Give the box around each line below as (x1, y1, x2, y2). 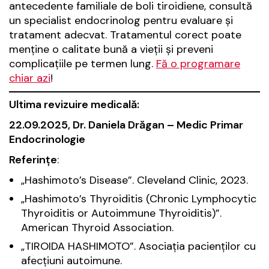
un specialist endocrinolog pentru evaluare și (9, 13, 233, 28)
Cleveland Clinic (137, 173, 216, 188)
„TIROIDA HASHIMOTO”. (21, 239, 139, 254)
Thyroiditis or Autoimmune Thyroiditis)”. (21, 206, 222, 221)
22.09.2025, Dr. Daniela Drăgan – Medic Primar (9, 118, 243, 133)
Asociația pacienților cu (139, 239, 256, 254)
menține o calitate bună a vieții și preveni (9, 42, 213, 57)
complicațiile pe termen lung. (9, 56, 156, 71)
